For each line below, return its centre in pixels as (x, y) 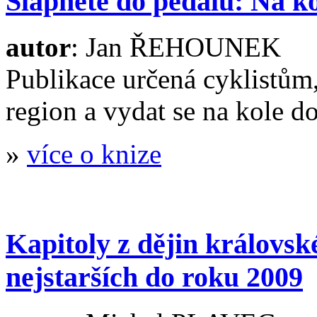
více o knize (94, 154)
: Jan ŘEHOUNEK (176, 47)
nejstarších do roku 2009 (154, 277)
